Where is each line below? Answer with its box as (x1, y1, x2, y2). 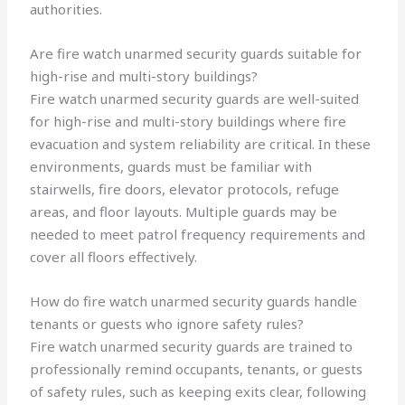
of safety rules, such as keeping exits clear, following (30, 382, 367, 401)
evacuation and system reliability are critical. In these (30, 135, 372, 154)
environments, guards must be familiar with (30, 157, 313, 176)
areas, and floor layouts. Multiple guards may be (30, 202, 338, 221)
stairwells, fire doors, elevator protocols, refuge (30, 180, 340, 199)
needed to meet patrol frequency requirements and (30, 225, 366, 244)
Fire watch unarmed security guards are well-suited (30, 89, 360, 108)
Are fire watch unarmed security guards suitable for (30, 44, 363, 63)
